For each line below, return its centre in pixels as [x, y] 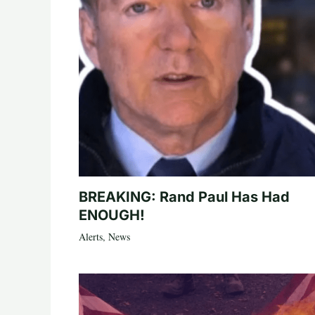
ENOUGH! [112, 215]
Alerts [91, 236]
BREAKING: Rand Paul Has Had [184, 197]
